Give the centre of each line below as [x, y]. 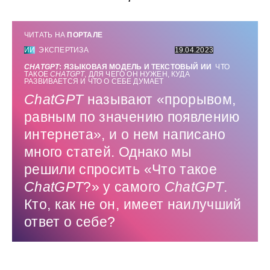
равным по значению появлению [132, 117]
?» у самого [124, 187]
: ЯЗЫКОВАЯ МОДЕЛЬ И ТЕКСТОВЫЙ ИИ [136, 67]
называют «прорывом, [162, 100]
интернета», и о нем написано [125, 135]
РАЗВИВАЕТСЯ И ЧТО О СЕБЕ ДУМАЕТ [94, 82]
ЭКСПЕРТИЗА [64, 50]
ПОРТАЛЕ [85, 35]
